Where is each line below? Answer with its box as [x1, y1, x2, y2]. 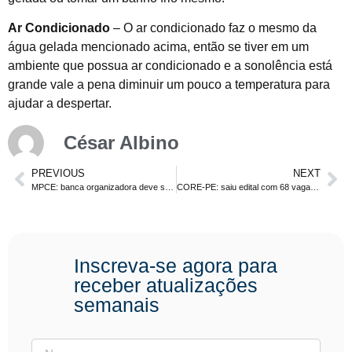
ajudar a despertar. [8, 97, 112, 111]
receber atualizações [74, 273, 258, 296]
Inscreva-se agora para [74, 254, 277, 277]
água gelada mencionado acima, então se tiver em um [8, 40, 309, 54]
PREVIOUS [31, 167, 85, 179]
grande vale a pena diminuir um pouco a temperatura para [8, 78, 330, 92]
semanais [74, 293, 159, 316]
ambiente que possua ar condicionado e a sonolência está [8, 59, 332, 73]
